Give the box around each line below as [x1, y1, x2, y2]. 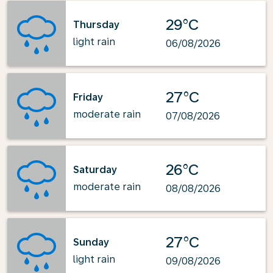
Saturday [73, 163, 117, 175]
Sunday [73, 236, 109, 248]
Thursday [73, 18, 119, 30]
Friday [73, 91, 103, 103]
